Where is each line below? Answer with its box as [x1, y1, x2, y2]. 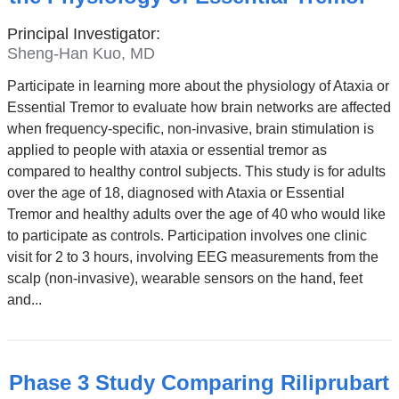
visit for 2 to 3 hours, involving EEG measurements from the [6, 249, 379, 265]
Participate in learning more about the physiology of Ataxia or [6, 78, 389, 94]
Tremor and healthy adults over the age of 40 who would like [6, 207, 386, 223]
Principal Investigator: [6, 24, 160, 43]
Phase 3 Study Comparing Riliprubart [8, 370, 389, 395]
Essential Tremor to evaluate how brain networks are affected [6, 100, 391, 116]
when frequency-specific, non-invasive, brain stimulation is [6, 121, 374, 137]
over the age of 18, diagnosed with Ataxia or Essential [6, 185, 345, 201]
